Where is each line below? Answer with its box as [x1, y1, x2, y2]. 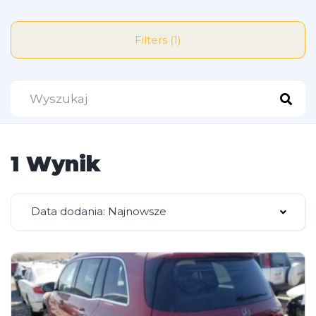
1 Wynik [11, 151, 101, 177]
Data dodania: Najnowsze [31, 205, 166, 218]
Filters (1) [170, 33, 181, 47]
